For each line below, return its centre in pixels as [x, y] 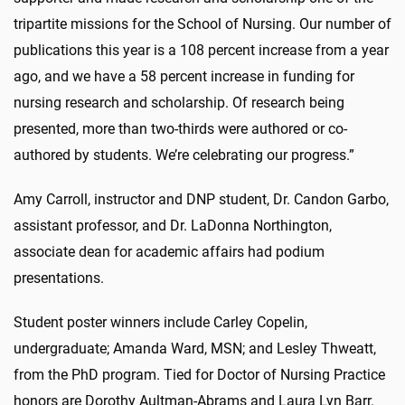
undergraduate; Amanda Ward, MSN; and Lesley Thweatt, [195, 348]
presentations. [59, 278]
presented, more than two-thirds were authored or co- [180, 128]
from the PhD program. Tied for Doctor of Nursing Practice [199, 374]
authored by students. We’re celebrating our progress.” [184, 155]
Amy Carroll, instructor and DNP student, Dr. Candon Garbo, [201, 199]
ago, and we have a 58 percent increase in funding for [184, 76]
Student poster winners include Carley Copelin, [160, 322]
